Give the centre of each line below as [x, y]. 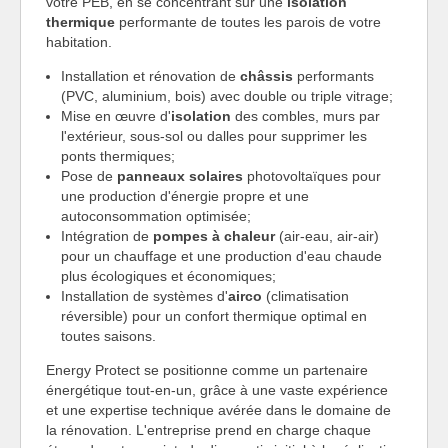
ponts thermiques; [118, 156]
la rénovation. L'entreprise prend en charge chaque [208, 430]
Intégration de [107, 236]
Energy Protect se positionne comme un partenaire [207, 370]
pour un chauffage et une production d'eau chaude [221, 256]
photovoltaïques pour [312, 176]
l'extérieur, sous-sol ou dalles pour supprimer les [214, 136]
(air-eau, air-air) [327, 236]
